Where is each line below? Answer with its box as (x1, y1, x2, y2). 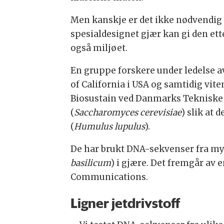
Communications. (70, 171, 148, 182)
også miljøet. (70, 42, 127, 53)
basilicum (70, 157, 111, 168)
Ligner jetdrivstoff (70, 194, 180, 211)
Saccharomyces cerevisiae (73, 106, 181, 118)
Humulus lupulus (73, 120, 145, 132)
